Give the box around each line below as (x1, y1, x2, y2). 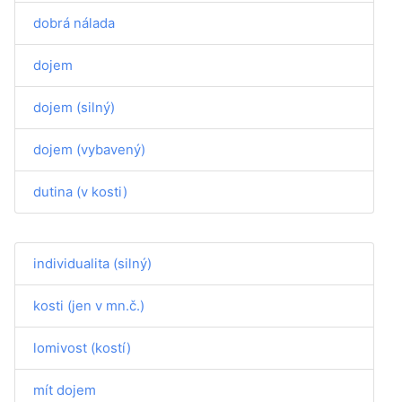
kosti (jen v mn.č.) (33, 297, 144, 314)
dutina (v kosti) (33, 183, 127, 200)
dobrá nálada (33, 14, 115, 31)
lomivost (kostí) (33, 339, 131, 356)
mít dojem (33, 381, 96, 398)
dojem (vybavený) (33, 141, 145, 158)
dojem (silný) (33, 99, 115, 116)
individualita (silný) (33, 255, 152, 272)
